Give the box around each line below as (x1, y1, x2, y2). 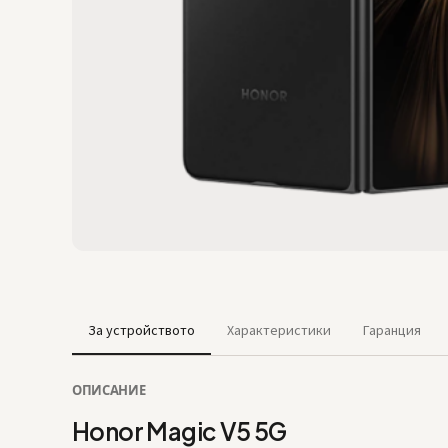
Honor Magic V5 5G (72, 416, 287, 446)
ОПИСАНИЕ (72, 382, 146, 398)
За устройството (88, 321, 195, 339)
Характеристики (227, 321, 331, 339)
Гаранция (363, 321, 421, 339)
